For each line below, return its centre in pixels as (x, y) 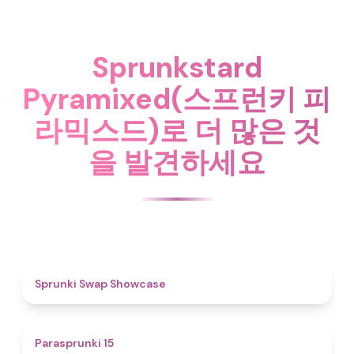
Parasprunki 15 (74, 343)
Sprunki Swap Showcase (100, 284)
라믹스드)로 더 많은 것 (177, 131)
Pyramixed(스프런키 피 (177, 99)
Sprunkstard (177, 68)
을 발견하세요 (177, 162)
